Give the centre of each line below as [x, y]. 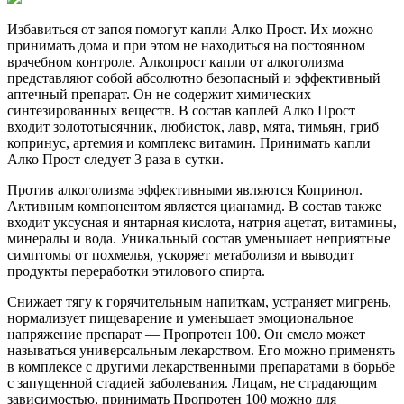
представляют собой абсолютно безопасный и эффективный [194, 78]
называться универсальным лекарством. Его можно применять [201, 350]
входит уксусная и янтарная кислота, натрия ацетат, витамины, [202, 222]
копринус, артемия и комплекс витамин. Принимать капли [189, 142]
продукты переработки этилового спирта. [136, 271]
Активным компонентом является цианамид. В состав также [194, 206]
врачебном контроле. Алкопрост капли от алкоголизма [175, 61]
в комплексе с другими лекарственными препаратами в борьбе [201, 366]
